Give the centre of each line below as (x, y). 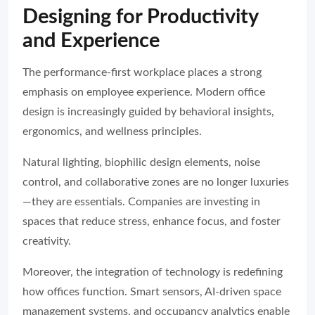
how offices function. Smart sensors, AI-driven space (152, 291)
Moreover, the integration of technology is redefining (153, 272)
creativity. (47, 241)
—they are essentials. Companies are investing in (141, 201)
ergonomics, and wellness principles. (112, 131)
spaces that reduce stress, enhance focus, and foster (152, 221)
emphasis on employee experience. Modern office (144, 92)
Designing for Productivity (140, 17)
